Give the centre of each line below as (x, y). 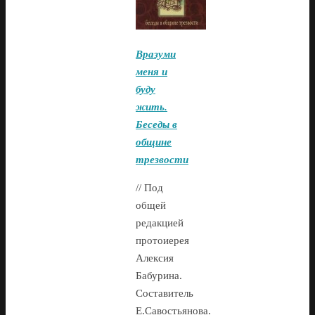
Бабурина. (159, 276)
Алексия (155, 258)
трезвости (162, 160)
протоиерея (162, 241)
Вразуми (156, 54)
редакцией (160, 223)
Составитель (165, 294)
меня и (152, 72)
